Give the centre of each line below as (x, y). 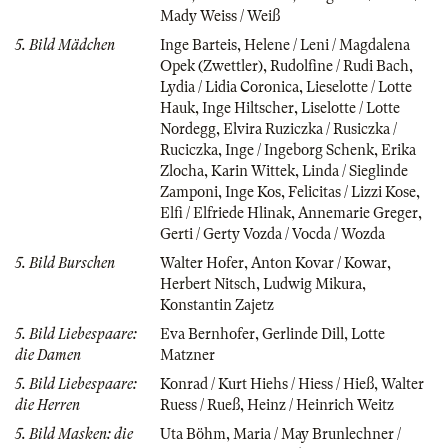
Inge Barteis (198, 44)
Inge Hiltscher (248, 107)
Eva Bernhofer (207, 333)
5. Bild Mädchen (65, 44)
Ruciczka (189, 149)
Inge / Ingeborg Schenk (299, 149)
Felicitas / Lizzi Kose (352, 191)
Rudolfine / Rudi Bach (339, 65)
